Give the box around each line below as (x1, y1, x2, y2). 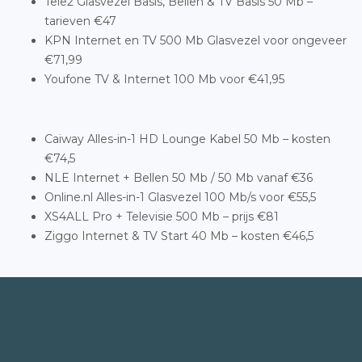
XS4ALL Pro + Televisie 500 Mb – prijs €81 (44, 209, 279, 224)
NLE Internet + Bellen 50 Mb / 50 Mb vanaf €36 (44, 170, 313, 185)
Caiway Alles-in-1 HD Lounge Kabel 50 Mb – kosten (44, 132, 330, 146)
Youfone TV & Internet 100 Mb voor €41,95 (44, 72, 284, 86)
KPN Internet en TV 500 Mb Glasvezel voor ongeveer (44, 33, 347, 48)
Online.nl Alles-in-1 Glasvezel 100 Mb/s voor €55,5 (44, 190, 316, 204)
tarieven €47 (44, 14, 116, 28)
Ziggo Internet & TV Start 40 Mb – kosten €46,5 (44, 229, 314, 243)
